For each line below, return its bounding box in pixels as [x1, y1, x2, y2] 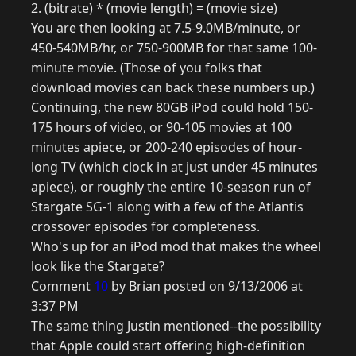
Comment [31, 277, 94, 296]
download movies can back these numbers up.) [31, 79, 315, 97]
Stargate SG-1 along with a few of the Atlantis [31, 198, 304, 216]
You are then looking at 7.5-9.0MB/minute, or [31, 19, 300, 37]
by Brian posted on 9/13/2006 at [108, 277, 303, 296]
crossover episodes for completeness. [31, 218, 260, 236]
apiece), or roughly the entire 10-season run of [31, 178, 311, 196]
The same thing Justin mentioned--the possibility [31, 317, 321, 335]
